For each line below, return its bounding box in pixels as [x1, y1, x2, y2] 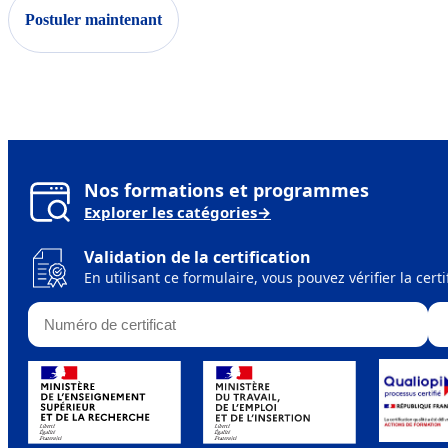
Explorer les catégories [84, 201, 257, 222]
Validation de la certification [84, 245, 311, 268]
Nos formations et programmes [84, 177, 369, 202]
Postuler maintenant [25, 11, 162, 29]
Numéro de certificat [27, 300, 184, 323]
